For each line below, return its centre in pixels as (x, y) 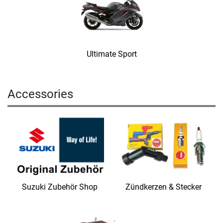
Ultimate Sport (111, 54)
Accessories (40, 94)
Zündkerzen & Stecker (164, 187)
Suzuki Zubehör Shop (59, 187)
